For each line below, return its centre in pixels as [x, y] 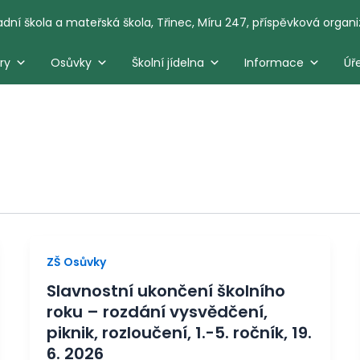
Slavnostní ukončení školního [166, 291]
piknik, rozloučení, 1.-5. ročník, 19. [180, 333]
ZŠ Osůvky [77, 262]
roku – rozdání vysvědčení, [157, 312]
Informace [274, 62]
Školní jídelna [168, 62]
